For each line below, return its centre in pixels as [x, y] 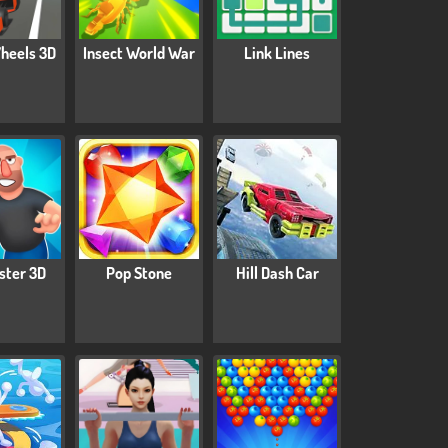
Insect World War [139, 53]
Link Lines [277, 53]
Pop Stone [139, 273]
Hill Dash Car [277, 273]
